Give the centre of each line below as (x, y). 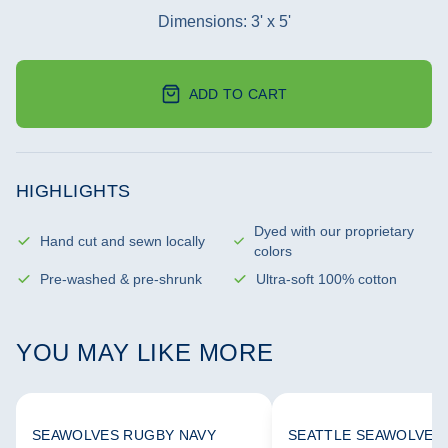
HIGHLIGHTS (73, 191)
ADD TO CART (238, 94)
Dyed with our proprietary (334, 231)
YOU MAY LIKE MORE (145, 352)
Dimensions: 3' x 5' (224, 21)
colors (273, 251)
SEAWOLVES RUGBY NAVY (124, 435)
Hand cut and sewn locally (122, 241)
